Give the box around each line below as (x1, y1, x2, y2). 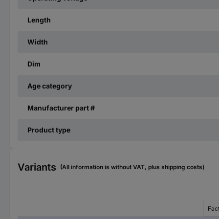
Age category (27, 81, 72, 90)
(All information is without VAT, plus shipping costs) (60, 163, 204, 171)
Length (27, 15, 51, 24)
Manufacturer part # (27, 103, 95, 112)
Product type (27, 125, 70, 134)
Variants (18, 161, 56, 173)
